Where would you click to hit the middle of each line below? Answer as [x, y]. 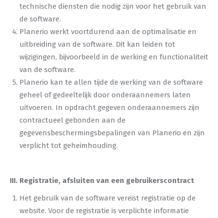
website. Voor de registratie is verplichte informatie [104, 211]
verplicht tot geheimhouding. [69, 145]
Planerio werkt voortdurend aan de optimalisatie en [108, 32]
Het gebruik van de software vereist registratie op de [108, 198]
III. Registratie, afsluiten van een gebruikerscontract [102, 181]
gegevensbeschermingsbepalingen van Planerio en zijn [112, 133]
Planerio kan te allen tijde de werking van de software [111, 82]
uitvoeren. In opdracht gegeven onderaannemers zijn [109, 108]
